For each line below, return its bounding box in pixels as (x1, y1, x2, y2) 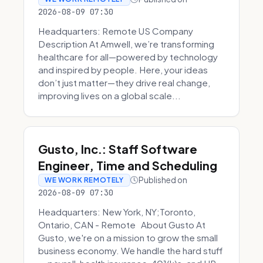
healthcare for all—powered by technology (38, 51, 218, 62)
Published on (138, 175, 187, 185)
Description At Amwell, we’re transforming (38, 38, 214, 49)
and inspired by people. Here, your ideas (38, 64, 208, 75)
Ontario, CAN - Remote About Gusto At (38, 219, 205, 230)
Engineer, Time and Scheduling (38, 158, 217, 173)
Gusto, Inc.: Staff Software (38, 141, 197, 156)
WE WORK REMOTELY (45, 176, 124, 184)
